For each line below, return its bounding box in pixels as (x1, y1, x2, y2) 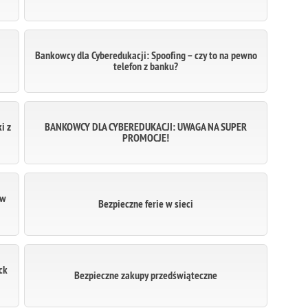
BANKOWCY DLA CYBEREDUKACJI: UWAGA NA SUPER (45, 120, 247, 134)
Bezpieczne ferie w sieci (98, 197, 194, 211)
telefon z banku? (113, 59, 179, 74)
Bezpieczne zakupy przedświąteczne (74, 268, 218, 283)
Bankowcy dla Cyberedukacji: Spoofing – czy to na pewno (34, 48, 257, 63)
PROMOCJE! (122, 131, 170, 145)
